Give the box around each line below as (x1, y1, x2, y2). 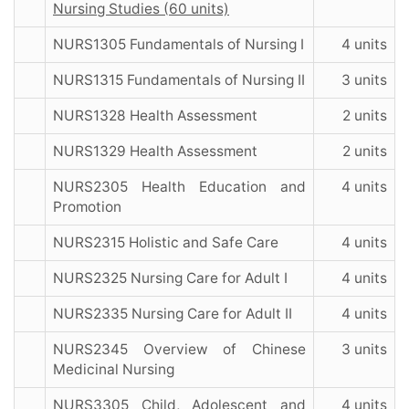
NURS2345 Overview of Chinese (53, 341, 306, 359)
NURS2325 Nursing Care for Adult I (53, 269, 288, 288)
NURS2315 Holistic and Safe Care (53, 234, 278, 252)
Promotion (53, 198, 121, 216)
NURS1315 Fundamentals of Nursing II (53, 71, 305, 89)
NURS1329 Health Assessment (53, 142, 257, 161)
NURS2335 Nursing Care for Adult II (53, 305, 292, 323)
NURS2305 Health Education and (53, 178, 306, 196)
